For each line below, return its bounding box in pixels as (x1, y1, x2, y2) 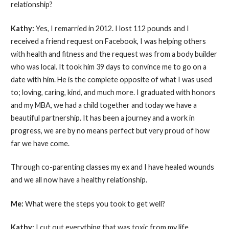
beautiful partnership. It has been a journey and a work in (10, 113, 195, 122)
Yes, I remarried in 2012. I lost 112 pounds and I (35, 24, 189, 33)
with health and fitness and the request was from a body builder (10, 49, 217, 58)
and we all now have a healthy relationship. (10, 175, 147, 185)
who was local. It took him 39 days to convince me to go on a (10, 62, 207, 71)
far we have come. (10, 139, 70, 148)
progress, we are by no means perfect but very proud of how (10, 126, 210, 135)
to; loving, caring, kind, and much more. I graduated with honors (10, 87, 216, 97)
